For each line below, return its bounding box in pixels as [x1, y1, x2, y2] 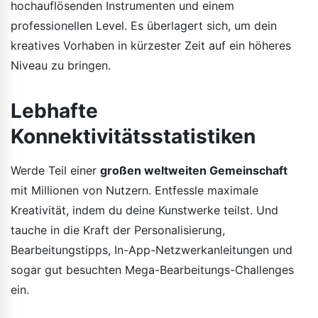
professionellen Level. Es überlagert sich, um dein [11, 18, 277, 33]
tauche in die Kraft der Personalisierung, [11, 222, 225, 237]
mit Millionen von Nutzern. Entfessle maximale [11, 182, 258, 197]
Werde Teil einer [11, 163, 100, 177]
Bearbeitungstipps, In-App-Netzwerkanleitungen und [11, 242, 292, 257]
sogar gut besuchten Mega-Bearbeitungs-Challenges [11, 262, 294, 277]
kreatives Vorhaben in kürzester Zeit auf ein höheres [11, 38, 291, 53]
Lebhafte [11, 98, 98, 123]
